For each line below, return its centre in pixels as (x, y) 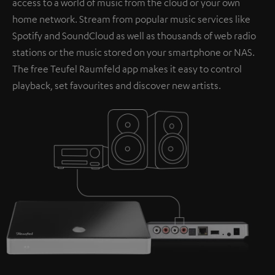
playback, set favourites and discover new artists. (117, 85)
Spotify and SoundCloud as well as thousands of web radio (134, 35)
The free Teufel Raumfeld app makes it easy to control (127, 68)
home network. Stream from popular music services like (131, 19)
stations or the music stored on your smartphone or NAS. (134, 52)
